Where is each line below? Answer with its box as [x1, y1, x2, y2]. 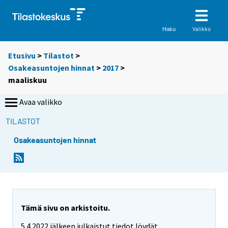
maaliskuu [8, 75, 47, 85]
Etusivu [8, 50, 36, 61]
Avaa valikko [19, 97, 62, 107]
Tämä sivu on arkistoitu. [21, 202, 110, 213]
